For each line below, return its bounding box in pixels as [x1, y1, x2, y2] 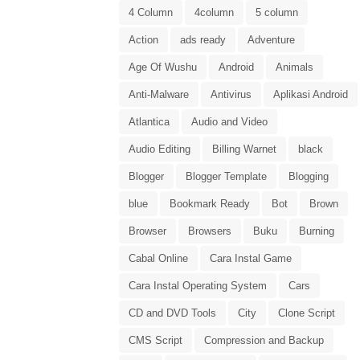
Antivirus [211, 88, 252, 101]
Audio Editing [129, 143, 190, 156]
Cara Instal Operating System [129, 280, 267, 292]
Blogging [288, 170, 329, 183]
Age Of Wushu [129, 61, 197, 74]
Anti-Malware [129, 88, 189, 101]
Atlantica [129, 116, 170, 129]
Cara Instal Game [210, 252, 292, 265]
